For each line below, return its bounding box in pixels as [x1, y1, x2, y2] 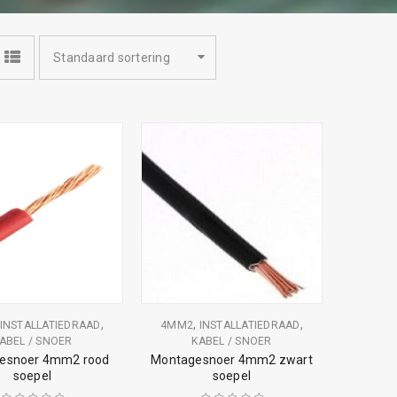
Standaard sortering [53, 51, 170, 65]
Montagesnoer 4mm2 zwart [151, 353, 313, 367]
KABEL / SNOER [191, 335, 272, 347]
